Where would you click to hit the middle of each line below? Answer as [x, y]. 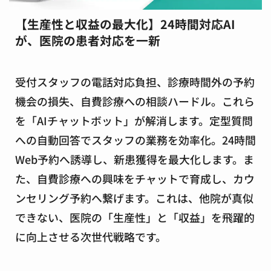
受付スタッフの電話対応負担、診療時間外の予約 [135, 81]
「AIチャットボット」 [80, 120]
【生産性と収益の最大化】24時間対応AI [125, 24]
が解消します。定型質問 [194, 120]
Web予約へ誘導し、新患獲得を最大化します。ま [135, 159]
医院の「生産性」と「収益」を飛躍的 [162, 217]
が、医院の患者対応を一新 [88, 40]
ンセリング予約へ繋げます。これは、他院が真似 [134, 198]
